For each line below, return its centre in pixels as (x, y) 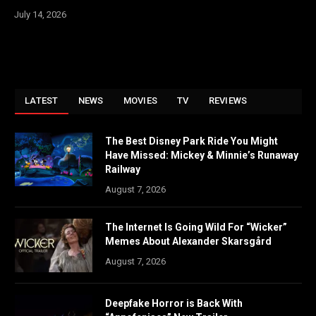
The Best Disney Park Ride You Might (192, 141)
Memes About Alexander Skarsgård (188, 242)
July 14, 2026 (40, 15)
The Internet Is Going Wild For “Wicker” (196, 227)
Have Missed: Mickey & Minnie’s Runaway (202, 156)
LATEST (42, 101)
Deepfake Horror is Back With (174, 304)
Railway (123, 170)
